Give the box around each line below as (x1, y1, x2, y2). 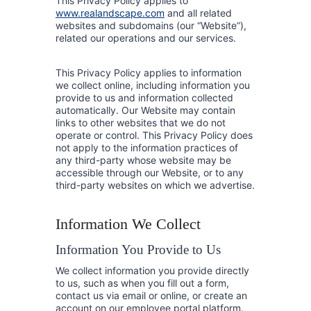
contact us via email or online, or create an (56, 289, 247, 301)
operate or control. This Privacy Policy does (56, 128, 253, 141)
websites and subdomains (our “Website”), (56, 19, 246, 31)
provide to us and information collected (56, 91, 233, 103)
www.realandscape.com (56, 6, 165, 19)
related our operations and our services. (56, 31, 236, 44)
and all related (165, 6, 232, 19)
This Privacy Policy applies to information (56, 66, 242, 78)
